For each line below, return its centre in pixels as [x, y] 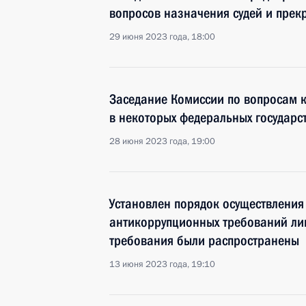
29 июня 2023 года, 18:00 [162, 37]
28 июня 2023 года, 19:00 [162, 141]
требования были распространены [204, 240]
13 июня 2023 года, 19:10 [162, 264]
